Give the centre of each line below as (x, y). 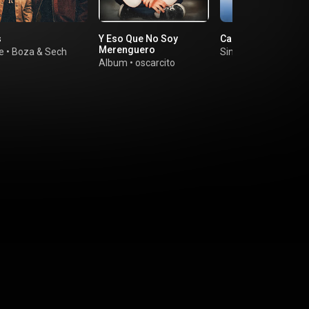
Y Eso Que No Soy (138, 39)
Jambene (276, 52)
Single (233, 52)
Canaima (240, 39)
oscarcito (155, 63)
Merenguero (127, 50)
